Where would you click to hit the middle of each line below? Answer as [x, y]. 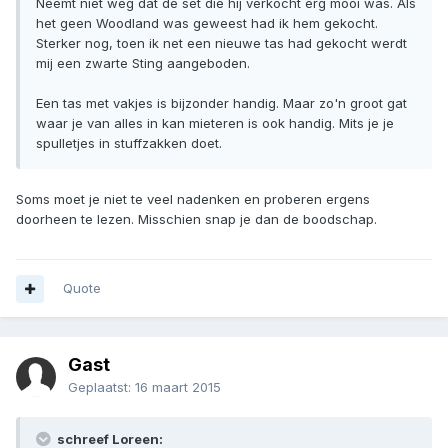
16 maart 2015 [178, 387]
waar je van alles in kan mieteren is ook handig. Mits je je [215, 123]
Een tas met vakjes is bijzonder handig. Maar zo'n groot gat [221, 103]
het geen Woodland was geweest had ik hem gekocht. [207, 23]
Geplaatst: [101, 387]
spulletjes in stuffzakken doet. [129, 143]
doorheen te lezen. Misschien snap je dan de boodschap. [196, 219]
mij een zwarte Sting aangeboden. [143, 63]
